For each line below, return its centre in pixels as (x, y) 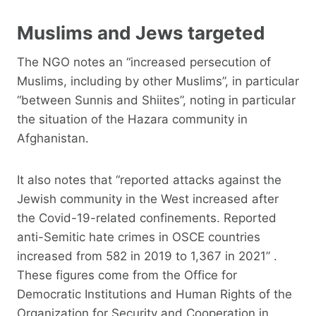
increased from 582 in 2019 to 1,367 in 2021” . (147, 256)
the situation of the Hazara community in (132, 119)
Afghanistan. (53, 138)
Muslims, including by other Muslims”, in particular (158, 81)
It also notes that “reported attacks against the (149, 180)
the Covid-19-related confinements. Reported (147, 218)
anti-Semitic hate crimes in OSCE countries (139, 237)
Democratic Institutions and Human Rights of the (154, 294)
